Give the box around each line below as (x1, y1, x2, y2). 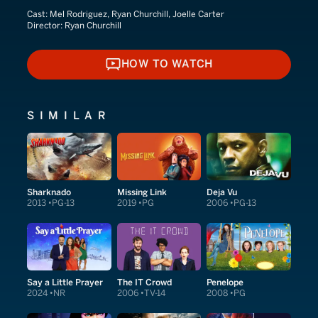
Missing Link (116, 186, 167, 197)
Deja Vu (207, 186, 238, 197)
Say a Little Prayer (27, 276, 103, 287)
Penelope (207, 276, 244, 287)
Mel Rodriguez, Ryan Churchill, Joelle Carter (50, 9, 224, 19)
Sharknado (27, 186, 71, 197)
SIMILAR (27, 109, 111, 122)
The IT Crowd (116, 276, 172, 287)
